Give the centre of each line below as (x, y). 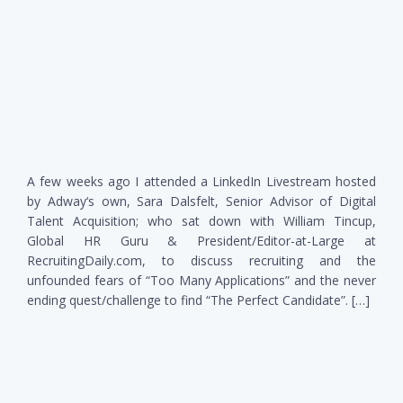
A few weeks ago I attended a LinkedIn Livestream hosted (201, 181)
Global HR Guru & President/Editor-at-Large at (201, 240)
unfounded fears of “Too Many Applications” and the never (201, 280)
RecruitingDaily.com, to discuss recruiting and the (201, 260)
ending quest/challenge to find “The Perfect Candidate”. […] (198, 300)
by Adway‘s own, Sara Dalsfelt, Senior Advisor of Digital (201, 201)
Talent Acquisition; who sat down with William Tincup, (201, 220)
